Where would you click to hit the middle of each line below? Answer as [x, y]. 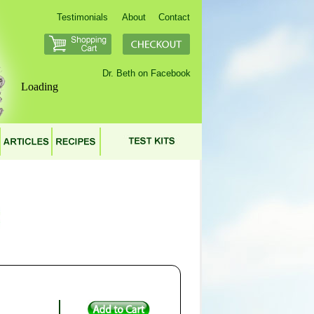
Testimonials [82, 17]
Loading [40, 87]
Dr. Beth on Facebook [146, 73]
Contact [174, 17]
